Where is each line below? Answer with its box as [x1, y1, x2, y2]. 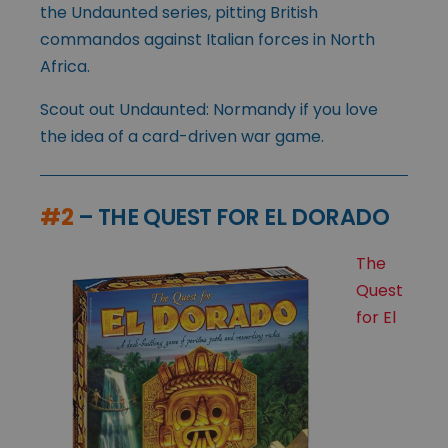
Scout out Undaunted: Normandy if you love [40, 97, 378, 121]
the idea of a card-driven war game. [40, 124, 324, 148]
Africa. [40, 54, 90, 78]
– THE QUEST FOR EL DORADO [73, 200, 390, 233]
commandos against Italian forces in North [40, 27, 375, 51]
